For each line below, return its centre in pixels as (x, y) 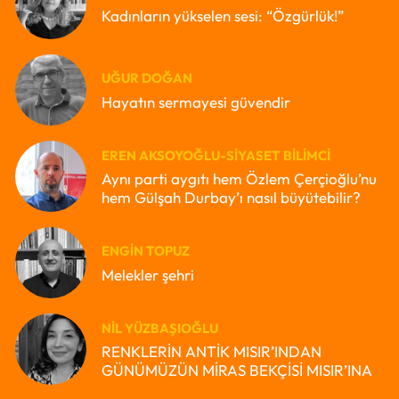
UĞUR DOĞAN (147, 78)
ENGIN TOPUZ (146, 251)
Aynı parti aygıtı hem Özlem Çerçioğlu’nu (239, 179)
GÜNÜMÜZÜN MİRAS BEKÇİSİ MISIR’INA (237, 370)
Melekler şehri (148, 274)
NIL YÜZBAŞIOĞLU (160, 328)
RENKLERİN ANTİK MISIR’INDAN (212, 352)
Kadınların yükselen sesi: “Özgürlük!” (223, 15)
